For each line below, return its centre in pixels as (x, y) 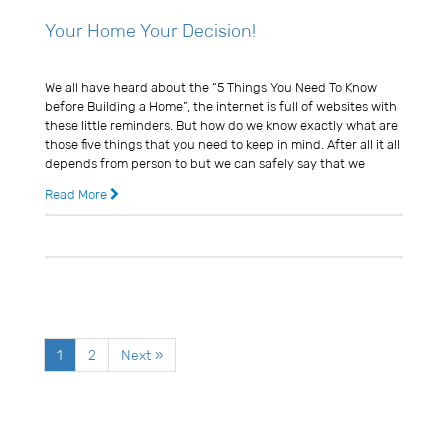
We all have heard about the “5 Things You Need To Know (211, 88)
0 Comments (360, 236)
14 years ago (99, 236)
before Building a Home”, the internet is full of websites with (221, 107)
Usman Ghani (87, 60)
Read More (77, 195)
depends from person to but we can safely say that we (205, 164)
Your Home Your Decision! (150, 31)
